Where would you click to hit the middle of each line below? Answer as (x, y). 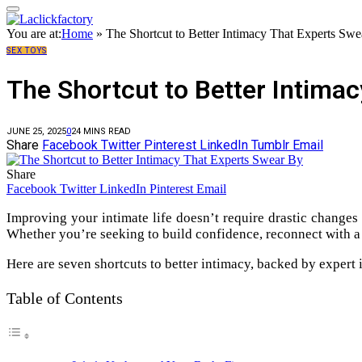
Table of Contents (65, 298)
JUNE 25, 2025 (36, 132)
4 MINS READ (103, 132)
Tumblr (270, 145)
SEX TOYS (27, 51)
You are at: (34, 34)
